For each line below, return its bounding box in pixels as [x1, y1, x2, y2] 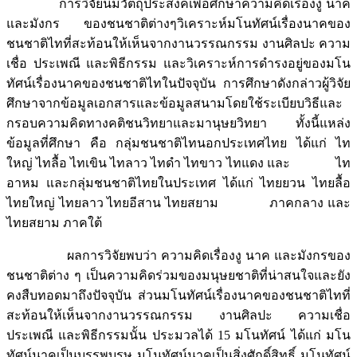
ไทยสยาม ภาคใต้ [6, 216, 102, 230]
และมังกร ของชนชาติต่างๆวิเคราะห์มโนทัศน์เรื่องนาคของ [6, 17, 351, 31]
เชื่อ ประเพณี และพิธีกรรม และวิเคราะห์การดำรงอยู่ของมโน [6, 57, 351, 71]
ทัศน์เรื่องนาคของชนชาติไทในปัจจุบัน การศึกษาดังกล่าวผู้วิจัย [6, 76, 351, 91]
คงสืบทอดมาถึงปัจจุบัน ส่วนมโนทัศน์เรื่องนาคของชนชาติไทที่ [6, 288, 351, 303]
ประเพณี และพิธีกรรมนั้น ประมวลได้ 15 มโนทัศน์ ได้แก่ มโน [6, 328, 351, 343]
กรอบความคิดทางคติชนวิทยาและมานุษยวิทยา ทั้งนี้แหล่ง [6, 116, 351, 131]
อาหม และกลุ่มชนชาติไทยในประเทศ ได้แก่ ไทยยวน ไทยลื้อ [6, 176, 351, 190]
